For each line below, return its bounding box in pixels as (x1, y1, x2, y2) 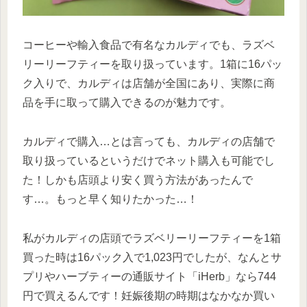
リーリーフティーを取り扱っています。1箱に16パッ (23, 58, 282, 71)
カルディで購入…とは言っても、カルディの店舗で (23, 135, 275, 147)
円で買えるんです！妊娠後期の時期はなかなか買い (23, 289, 275, 302)
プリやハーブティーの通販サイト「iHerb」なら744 (23, 270, 276, 282)
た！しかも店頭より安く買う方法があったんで (23, 173, 253, 186)
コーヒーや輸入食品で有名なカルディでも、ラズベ (23, 39, 275, 51)
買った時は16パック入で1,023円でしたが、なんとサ (23, 251, 282, 263)
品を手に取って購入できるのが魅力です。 (23, 97, 231, 109)
